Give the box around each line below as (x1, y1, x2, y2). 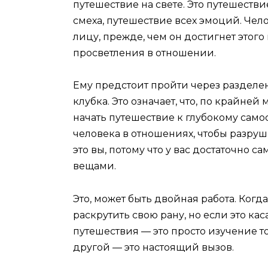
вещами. (73, 160, 116, 172)
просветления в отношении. (73, 47, 216, 59)
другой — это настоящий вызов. (73, 241, 234, 253)
